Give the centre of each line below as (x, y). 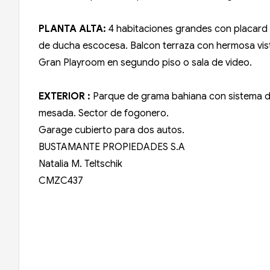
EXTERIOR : (64, 97)
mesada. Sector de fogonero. (104, 114)
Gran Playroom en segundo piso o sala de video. (145, 63)
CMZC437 (61, 181)
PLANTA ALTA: (72, 29)
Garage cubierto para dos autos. (111, 130)
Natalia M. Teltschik (82, 164)
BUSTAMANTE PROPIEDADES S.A (113, 147)
